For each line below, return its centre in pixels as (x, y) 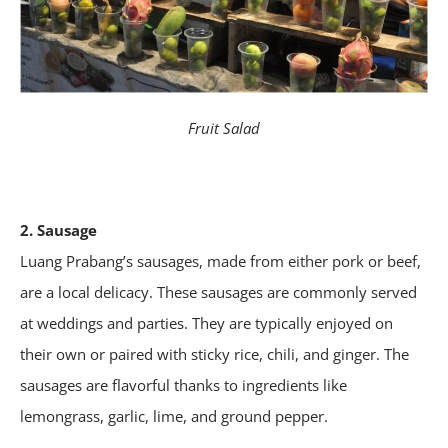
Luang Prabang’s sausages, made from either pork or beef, (220, 261)
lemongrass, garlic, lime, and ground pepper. (174, 416)
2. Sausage (58, 230)
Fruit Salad (224, 128)
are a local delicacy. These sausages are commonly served (218, 292)
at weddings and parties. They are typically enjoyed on (206, 323)
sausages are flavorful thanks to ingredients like (183, 385)
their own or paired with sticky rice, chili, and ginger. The (214, 354)
